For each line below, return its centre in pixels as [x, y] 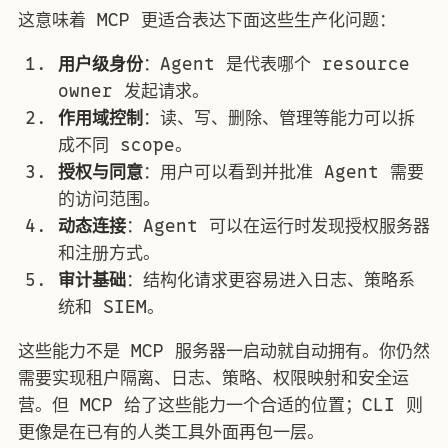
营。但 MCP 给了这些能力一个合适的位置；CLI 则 [220, 405]
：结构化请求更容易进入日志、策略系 [270, 280]
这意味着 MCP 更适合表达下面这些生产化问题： [207, 20]
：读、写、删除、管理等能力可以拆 [279, 118]
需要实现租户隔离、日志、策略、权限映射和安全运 [213, 378]
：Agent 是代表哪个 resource [276, 64]
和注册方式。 [109, 253]
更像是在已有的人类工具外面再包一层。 [171, 432]
